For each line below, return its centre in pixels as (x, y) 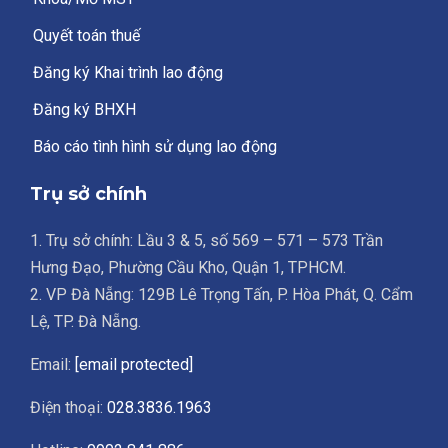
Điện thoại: (68, 407)
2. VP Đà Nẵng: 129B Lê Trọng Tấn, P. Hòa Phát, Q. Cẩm (221, 294)
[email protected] (134, 364)
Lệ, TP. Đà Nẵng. (85, 321)
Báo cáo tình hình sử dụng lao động (155, 146)
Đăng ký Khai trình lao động (128, 72)
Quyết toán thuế (86, 35)
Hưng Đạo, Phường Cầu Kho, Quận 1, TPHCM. (188, 267)
